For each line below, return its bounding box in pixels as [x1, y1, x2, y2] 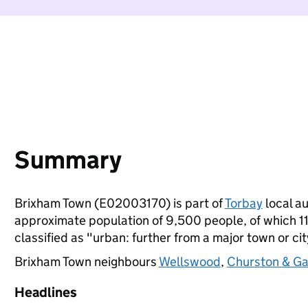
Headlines [14, 284, 77, 300]
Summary [14, 144, 122, 175]
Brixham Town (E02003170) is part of [14, 195, 225, 211]
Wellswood [158, 254, 221, 269]
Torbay [224, 195, 263, 211]
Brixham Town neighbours [14, 254, 159, 269]
